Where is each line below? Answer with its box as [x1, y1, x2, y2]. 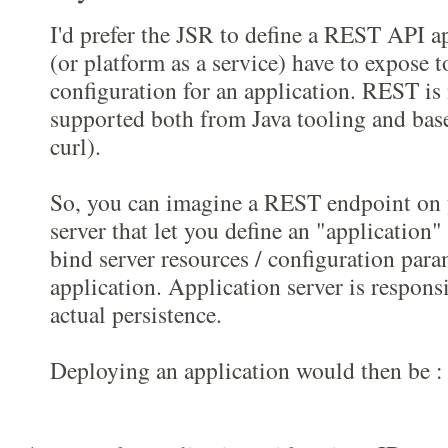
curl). [50, 130, 101, 162]
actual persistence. [50, 298, 222, 330]
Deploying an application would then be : [50, 354, 443, 386]
